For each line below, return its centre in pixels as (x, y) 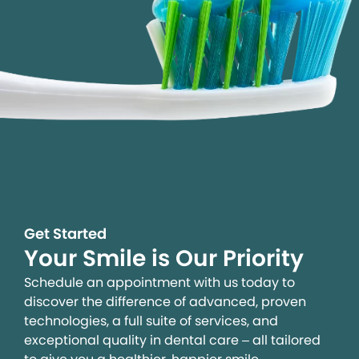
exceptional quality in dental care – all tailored (172, 341)
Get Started (65, 234)
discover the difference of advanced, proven (165, 302)
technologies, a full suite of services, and (151, 321)
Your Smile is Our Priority (167, 259)
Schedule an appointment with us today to (159, 283)
